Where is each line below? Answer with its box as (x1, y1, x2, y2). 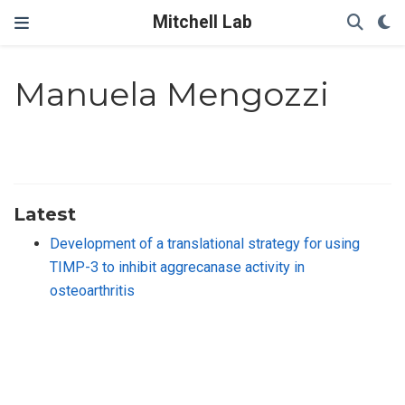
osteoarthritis (50, 281, 135, 299)
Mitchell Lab (153, 12, 252, 33)
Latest (14, 202, 76, 225)
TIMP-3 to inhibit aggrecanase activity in (50, 258, 305, 276)
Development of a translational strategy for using (50, 234, 360, 252)
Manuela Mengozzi (14, 74, 330, 115)
